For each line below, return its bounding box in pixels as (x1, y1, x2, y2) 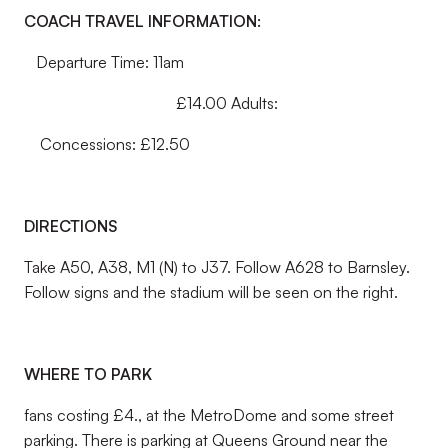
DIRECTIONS (24, 216, 118, 236)
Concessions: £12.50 (24, 134, 190, 154)
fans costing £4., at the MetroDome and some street (24, 405, 394, 425)
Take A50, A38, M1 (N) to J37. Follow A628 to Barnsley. (24, 257, 410, 277)
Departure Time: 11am (24, 52, 184, 72)
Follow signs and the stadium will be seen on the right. (24, 282, 398, 302)
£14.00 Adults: (24, 93, 278, 113)
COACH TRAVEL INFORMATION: (24, 11, 261, 31)
